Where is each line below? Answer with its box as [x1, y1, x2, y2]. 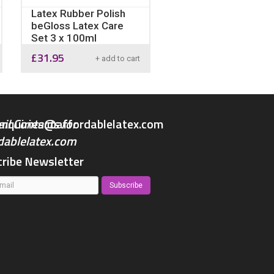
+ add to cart [95, 54, 140, 63]
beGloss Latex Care [31, 20, 124, 32]
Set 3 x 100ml [31, 32, 97, 44]
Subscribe [109, 181, 143, 190]
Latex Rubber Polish [31, 7, 125, 20]
